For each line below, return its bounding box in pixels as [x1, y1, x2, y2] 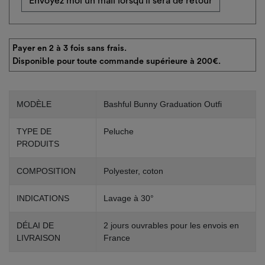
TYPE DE [17, 126, 51, 136]
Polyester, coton [104, 166, 163, 176]
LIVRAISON [17, 232, 60, 243]
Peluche [104, 126, 134, 136]
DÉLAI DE [17, 220, 54, 230]
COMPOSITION [17, 166, 76, 176]
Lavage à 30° [104, 193, 154, 203]
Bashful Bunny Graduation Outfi [104, 99, 222, 109]
